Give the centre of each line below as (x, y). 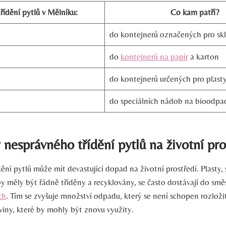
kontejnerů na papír (154, 57)
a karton (203, 57)
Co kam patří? (195, 12)
